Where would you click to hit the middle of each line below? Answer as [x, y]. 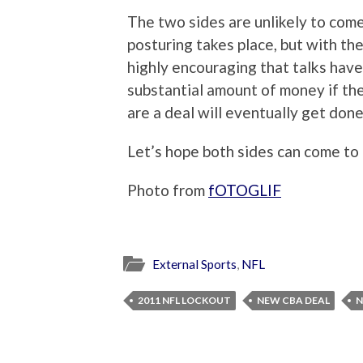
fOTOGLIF [245, 190]
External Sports [194, 265]
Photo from [168, 190]
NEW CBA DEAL [293, 301]
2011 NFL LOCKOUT [184, 301]
